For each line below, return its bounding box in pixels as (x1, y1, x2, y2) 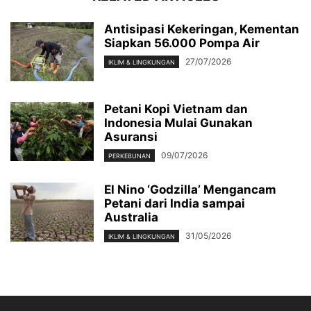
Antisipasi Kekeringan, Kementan (104, 22, 299, 36)
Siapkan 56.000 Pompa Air (104, 35, 260, 50)
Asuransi (104, 129, 158, 144)
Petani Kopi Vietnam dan (104, 101, 248, 116)
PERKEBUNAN (108, 152, 151, 160)
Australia (104, 210, 158, 225)
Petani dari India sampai (104, 196, 245, 211)
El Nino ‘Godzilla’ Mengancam (104, 183, 276, 197)
